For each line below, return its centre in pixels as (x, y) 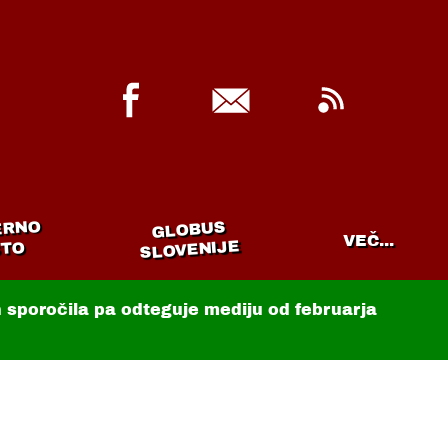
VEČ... (368, 240)
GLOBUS (189, 229)
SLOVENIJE (189, 249)
